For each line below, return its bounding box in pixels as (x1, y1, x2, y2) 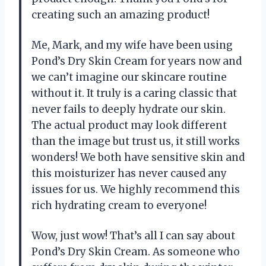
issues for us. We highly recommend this (31, 182, 240, 196)
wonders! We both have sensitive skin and (31, 150, 245, 164)
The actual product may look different (31, 118, 227, 132)
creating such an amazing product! (31, 8, 210, 21)
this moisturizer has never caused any (31, 166, 227, 180)
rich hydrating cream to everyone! (31, 198, 207, 212)
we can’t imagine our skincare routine (31, 70, 227, 84)
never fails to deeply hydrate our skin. (31, 102, 226, 116)
